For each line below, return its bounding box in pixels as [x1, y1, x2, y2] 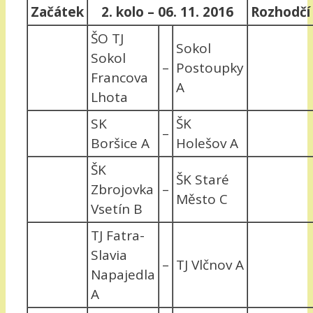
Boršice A [91, 133, 150, 152]
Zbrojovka [91, 180, 154, 198]
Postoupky [176, 58, 244, 77]
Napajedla [91, 265, 155, 284]
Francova [91, 68, 148, 87]
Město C [176, 189, 228, 208]
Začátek [31, 2, 84, 21]
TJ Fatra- [91, 226, 145, 245]
